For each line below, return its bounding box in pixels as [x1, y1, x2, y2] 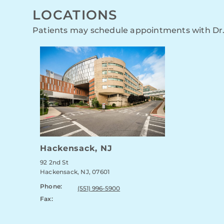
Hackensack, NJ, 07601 [40, 168, 110, 176]
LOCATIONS [32, 7, 117, 23]
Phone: [40, 182, 62, 190]
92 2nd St [40, 158, 68, 166]
